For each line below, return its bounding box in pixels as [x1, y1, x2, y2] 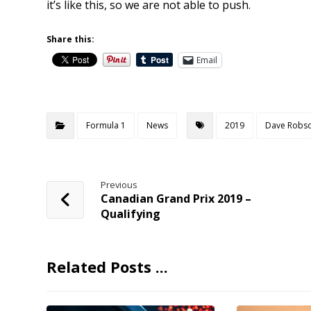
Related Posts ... [47, 255, 169, 277]
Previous [101, 178, 138, 191]
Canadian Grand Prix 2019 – [101, 190, 252, 206]
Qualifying [101, 205, 161, 221]
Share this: [47, 33, 95, 45]
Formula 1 [86, 119, 126, 131]
